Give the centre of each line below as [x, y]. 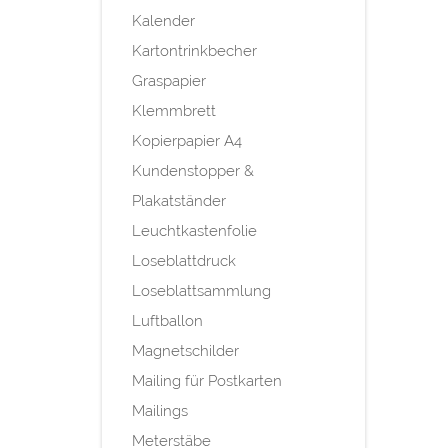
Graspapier [169, 81]
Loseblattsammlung [201, 291]
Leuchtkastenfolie [194, 231]
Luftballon [167, 321]
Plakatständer [179, 201]
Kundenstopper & [193, 171]
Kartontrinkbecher [194, 51]
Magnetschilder [185, 351]
